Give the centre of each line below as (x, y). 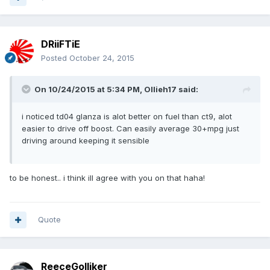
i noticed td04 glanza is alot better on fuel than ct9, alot (127, 117)
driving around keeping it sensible (86, 141)
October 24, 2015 (102, 58)
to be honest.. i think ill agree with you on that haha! (107, 178)
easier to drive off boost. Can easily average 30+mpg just (130, 129)
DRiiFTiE (61, 44)
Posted (55, 58)
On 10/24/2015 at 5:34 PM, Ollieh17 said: (116, 89)
